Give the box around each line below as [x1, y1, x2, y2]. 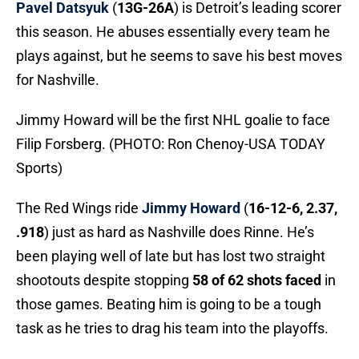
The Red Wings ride [16, 200, 142, 217]
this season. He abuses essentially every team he [16, 23, 330, 41]
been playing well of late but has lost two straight [16, 248, 325, 265]
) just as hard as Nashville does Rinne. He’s [44, 224, 314, 241]
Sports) [16, 159, 63, 177]
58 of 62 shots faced [192, 272, 321, 289]
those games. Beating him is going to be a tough [16, 296, 321, 313]
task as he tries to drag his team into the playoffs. [16, 320, 329, 337]
